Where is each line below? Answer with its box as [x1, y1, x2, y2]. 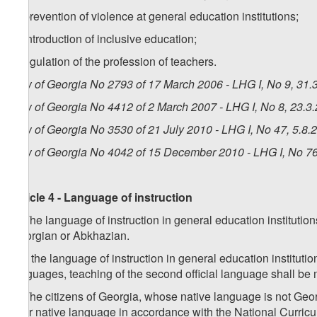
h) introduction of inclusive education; [11, 30, 197, 47]
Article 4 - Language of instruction [11, 189, 192, 206]
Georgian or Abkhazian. [11, 227, 129, 244]
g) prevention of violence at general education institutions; [11, 8, 299, 25]
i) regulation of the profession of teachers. [11, 53, 217, 70]
